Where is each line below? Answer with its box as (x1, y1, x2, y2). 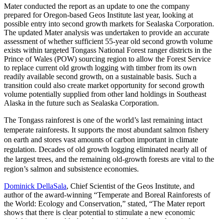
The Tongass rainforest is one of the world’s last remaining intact (4, 116, 202, 125)
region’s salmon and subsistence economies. (4, 165, 139, 174)
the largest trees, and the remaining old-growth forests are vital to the (4, 155, 214, 164)
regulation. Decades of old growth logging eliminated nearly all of (4, 145, 207, 154)
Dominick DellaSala (4, 182, 66, 191)
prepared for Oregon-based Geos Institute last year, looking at (4, 11, 193, 20)
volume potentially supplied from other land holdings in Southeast (4, 90, 206, 99)
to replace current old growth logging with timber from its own (4, 64, 197, 72)
